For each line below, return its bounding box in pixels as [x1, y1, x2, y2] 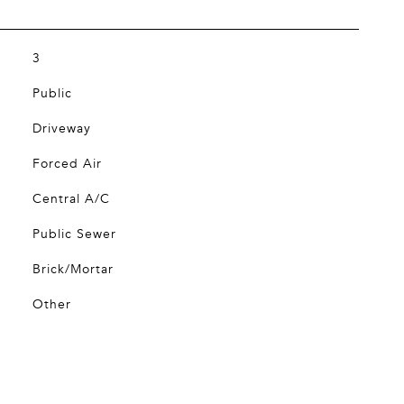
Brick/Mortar [32, 261, 114, 278]
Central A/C [32, 190, 110, 207]
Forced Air [32, 155, 102, 172]
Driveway [32, 120, 91, 137]
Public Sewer [32, 225, 116, 243]
